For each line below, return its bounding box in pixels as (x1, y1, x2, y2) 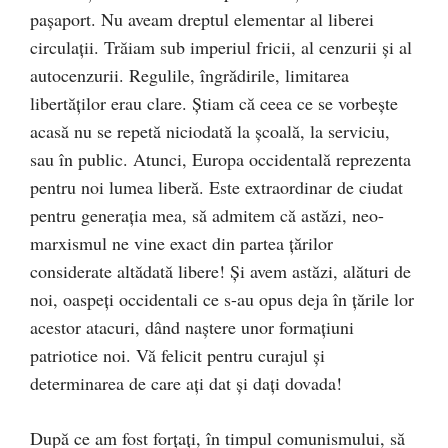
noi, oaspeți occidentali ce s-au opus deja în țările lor (30, 286, 414, 311)
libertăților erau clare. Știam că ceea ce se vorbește (30, 90, 398, 115)
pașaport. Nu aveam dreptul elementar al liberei (30, 6, 374, 31)
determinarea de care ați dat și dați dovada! (30, 370, 342, 395)
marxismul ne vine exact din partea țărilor (30, 230, 333, 255)
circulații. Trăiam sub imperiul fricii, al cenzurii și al (30, 34, 412, 59)
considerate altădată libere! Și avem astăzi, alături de (30, 258, 411, 283)
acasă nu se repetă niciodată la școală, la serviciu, (30, 118, 390, 143)
